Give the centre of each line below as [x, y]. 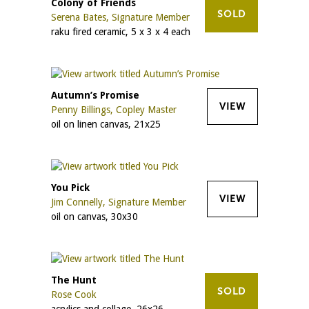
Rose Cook [74, 294]
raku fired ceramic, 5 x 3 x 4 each [121, 31]
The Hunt [74, 280]
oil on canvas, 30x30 [94, 216]
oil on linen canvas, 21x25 [106, 124]
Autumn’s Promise [95, 95]
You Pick [70, 187]
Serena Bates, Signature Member [120, 17]
